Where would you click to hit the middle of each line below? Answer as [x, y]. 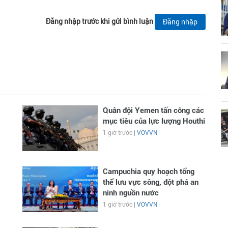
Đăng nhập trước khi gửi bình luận [99, 21]
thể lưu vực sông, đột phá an [150, 182]
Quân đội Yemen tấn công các [153, 110]
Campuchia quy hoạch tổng [148, 172]
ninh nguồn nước [131, 193]
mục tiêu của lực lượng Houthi [154, 121]
